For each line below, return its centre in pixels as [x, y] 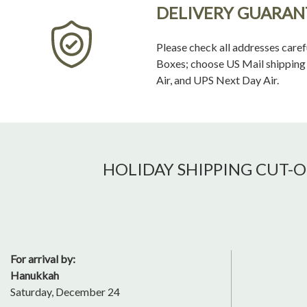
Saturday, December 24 [65, 292]
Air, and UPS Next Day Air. [217, 80]
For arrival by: [43, 259]
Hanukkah [35, 275]
